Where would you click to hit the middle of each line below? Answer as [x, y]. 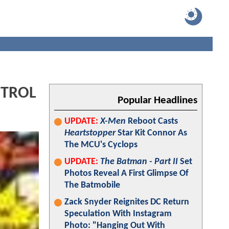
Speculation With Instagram [118, 214]
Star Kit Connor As [151, 133]
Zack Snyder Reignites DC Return [127, 202]
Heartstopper [90, 133]
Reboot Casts [152, 121]
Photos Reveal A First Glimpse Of [127, 174]
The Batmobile [92, 185]
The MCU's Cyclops [101, 145]
